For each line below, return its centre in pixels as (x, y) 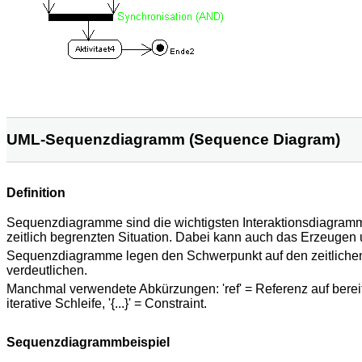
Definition (36, 193)
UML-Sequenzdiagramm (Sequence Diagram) (173, 139)
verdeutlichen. (47, 270)
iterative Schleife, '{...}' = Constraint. (107, 304)
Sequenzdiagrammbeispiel (88, 342)
